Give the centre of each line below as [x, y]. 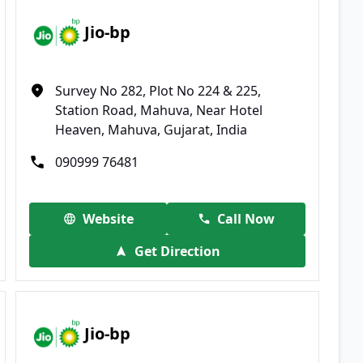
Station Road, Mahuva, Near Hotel [159, 110]
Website [108, 218]
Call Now [246, 218]
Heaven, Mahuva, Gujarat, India [152, 129]
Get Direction [177, 251]
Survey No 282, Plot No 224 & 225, [158, 90]
